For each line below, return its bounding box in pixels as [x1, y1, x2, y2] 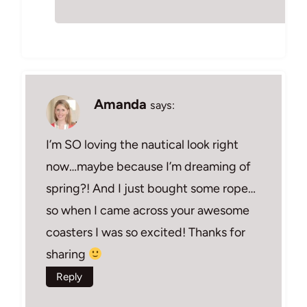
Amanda [94, 95, 147, 112]
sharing [46, 247, 88, 262]
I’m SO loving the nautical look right [46, 137, 238, 153]
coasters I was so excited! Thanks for [46, 225, 245, 241]
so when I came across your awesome [46, 203, 249, 219]
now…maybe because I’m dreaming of [46, 159, 251, 175]
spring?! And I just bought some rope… [46, 181, 256, 197]
